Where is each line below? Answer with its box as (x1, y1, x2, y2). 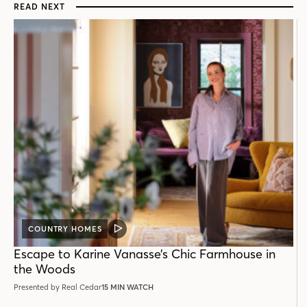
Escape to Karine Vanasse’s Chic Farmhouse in (14, 245, 275, 262)
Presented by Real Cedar (14, 282, 101, 292)
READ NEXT (14, 1, 65, 12)
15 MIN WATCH (101, 282, 153, 292)
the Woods (14, 260, 75, 277)
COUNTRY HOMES (28, 223, 102, 234)
